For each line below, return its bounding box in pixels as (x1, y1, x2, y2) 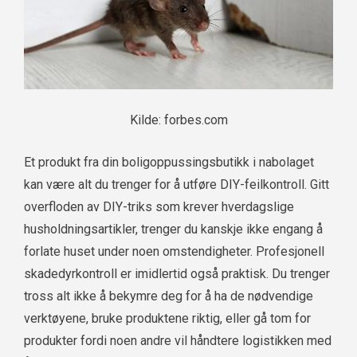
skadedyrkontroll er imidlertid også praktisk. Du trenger (24, 265, 330, 281)
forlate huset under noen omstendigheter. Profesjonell (24, 243, 324, 259)
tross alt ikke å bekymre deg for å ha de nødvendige (24, 288, 313, 304)
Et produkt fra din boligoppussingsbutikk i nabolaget (24, 154, 314, 170)
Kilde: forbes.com (129, 112, 228, 127)
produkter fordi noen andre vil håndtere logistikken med (24, 332, 331, 348)
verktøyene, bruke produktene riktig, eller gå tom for (24, 310, 311, 326)
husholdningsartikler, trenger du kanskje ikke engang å (24, 221, 323, 237)
